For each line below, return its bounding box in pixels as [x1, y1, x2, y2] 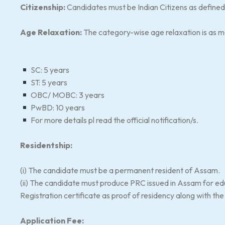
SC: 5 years [29, 65, 70, 75]
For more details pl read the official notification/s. [29, 115, 199, 125]
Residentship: [20, 140, 72, 150]
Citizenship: [20, 2, 67, 12]
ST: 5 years [29, 77, 68, 87]
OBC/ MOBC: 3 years [29, 90, 105, 100]
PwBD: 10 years [29, 102, 85, 113]
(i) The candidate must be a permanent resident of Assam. [20, 165, 220, 175]
